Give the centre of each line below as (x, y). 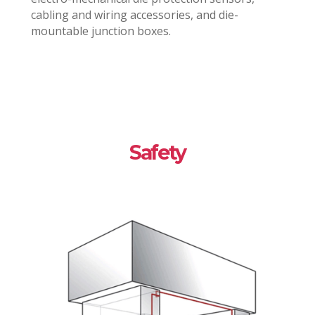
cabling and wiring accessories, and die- (134, 15)
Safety (157, 153)
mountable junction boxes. (101, 31)
